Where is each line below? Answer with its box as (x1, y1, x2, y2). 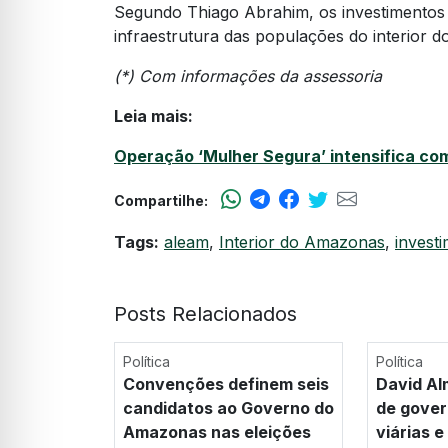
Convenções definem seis (123, 374, 329, 395)
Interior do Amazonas (219, 232, 385, 253)
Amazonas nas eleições (123, 422, 311, 443)
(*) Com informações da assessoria (114, 66, 382, 87)
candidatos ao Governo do (123, 398, 334, 419)
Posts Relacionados (114, 302, 297, 327)
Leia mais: (114, 106, 193, 127)
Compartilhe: (114, 192, 208, 210)
